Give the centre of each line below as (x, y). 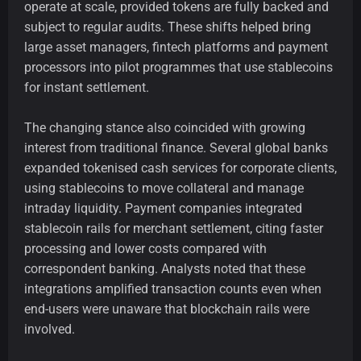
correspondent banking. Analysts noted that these (165, 269)
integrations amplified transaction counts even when (173, 289)
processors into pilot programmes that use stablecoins (178, 68)
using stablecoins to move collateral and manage (164, 189)
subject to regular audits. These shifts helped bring (168, 27)
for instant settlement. (87, 88)
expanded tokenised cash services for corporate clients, (180, 168)
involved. (50, 330)
